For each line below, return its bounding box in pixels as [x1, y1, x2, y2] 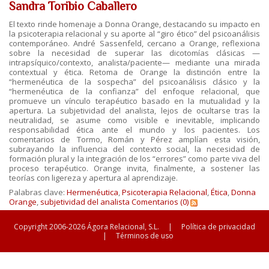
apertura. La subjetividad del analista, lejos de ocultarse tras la [9, 105, 260, 116]
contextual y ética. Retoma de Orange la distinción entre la [9, 67, 260, 77]
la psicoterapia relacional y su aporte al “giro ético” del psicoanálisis [9, 28, 260, 39]
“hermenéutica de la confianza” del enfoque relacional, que [9, 86, 260, 97]
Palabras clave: [9, 187, 67, 198]
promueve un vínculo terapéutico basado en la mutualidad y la [9, 95, 260, 106]
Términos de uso [116, 231, 174, 241]
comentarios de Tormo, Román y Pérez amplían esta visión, [9, 134, 260, 145]
